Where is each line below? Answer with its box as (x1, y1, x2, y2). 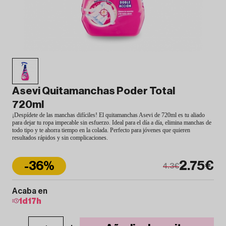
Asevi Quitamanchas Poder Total (12, 85, 175, 96)
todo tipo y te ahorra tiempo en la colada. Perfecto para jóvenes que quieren (12, 126, 190, 134)
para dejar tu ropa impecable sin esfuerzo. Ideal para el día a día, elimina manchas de (12, 119, 211, 126)
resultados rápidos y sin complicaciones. (12, 134, 108, 141)
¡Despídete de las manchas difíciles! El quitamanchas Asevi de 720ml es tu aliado (12, 111, 205, 119)
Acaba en (12, 187, 47, 195)
